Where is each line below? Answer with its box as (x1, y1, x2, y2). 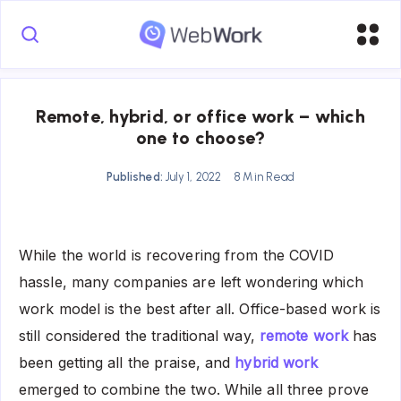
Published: (106, 169, 163, 183)
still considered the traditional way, (19, 326, 260, 345)
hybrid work (235, 353, 319, 371)
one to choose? (135, 126, 266, 149)
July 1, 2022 (162, 169, 225, 183)
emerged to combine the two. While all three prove (19, 380, 369, 398)
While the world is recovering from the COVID (19, 245, 335, 264)
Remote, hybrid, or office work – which (36, 105, 365, 127)
